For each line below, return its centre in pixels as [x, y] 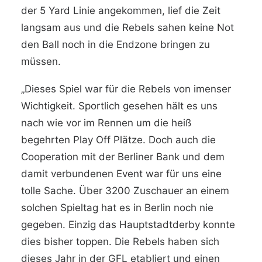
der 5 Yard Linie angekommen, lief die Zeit [121, 11]
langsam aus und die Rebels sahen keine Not [127, 27]
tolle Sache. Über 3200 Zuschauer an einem [125, 191]
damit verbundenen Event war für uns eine [121, 174]
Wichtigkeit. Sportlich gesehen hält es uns [119, 106]
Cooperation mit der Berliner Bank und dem [123, 157]
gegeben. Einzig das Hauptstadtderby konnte [128, 225]
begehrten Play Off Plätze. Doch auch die [118, 140]
